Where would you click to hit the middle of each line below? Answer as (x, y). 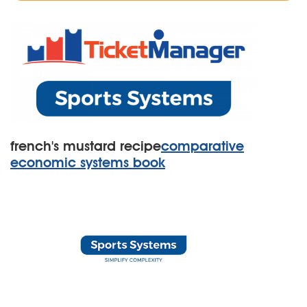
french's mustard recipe (86, 146)
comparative (202, 146)
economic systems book (88, 162)
